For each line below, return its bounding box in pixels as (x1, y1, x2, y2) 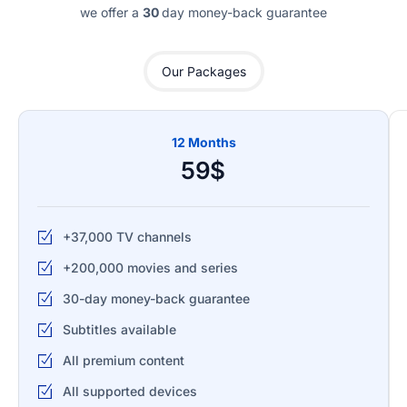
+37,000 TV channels (62, 228, 192, 244)
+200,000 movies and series (62, 259, 238, 275)
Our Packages (161, 63, 246, 79)
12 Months (171, 134, 236, 150)
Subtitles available (62, 321, 176, 337)
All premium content (62, 352, 184, 368)
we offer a (80, 4, 143, 20)
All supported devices (62, 382, 197, 399)
